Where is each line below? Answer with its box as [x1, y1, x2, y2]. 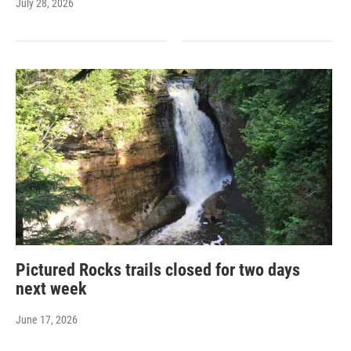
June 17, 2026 [16, 313, 78, 326]
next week [16, 279, 87, 299]
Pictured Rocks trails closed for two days [16, 260, 300, 280]
